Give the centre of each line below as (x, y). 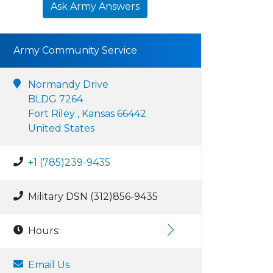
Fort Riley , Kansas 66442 (87, 114)
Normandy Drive (68, 84)
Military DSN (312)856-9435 (93, 197)
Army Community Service (75, 50)
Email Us (49, 265)
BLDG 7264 (55, 99)
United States (61, 128)
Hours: (44, 231)
